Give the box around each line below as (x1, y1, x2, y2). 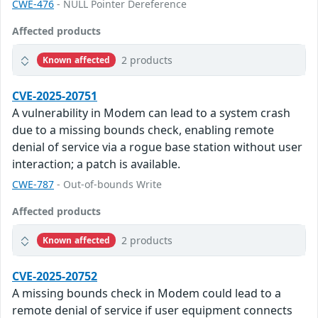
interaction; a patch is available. (12, 156, 180, 172)
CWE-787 (12, 177, 54, 192)
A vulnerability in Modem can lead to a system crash (12, 105, 290, 121)
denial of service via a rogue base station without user (12, 139, 302, 155)
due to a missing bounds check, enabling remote (12, 122, 274, 138)
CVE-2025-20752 (12, 268, 97, 285)
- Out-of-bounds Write (54, 177, 162, 192)
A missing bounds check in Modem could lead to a (12, 285, 281, 302)
